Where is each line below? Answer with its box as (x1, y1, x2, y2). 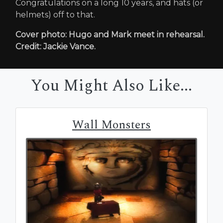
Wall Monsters (72, 115, 151, 134)
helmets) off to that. (15, 9, 95, 19)
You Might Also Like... (31, 73, 192, 98)
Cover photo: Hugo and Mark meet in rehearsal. (15, 29, 205, 39)
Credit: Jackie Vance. (15, 41, 96, 51)
